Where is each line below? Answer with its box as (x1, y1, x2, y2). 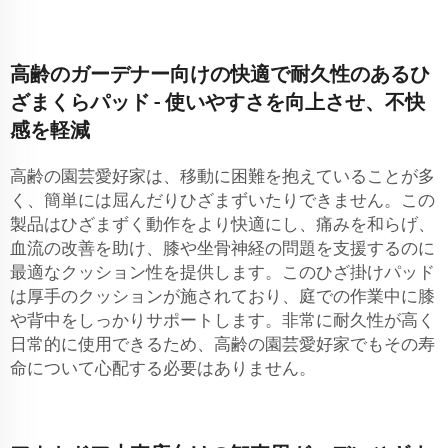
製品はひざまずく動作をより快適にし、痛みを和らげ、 (10, 216, 435, 233)
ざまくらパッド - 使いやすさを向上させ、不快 (10, 93, 425, 113)
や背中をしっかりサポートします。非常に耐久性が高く (10, 312, 435, 329)
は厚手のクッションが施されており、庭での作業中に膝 (10, 288, 435, 305)
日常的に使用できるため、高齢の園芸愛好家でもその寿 (10, 336, 435, 353)
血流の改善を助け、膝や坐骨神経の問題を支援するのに (10, 240, 435, 257)
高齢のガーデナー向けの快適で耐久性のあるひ (10, 65, 430, 85)
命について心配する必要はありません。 (10, 360, 316, 377)
